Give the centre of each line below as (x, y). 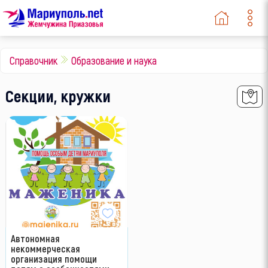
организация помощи (54, 259)
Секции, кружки (58, 96)
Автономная (35, 238)
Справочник (33, 60)
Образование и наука (114, 60)
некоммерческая (45, 249)
